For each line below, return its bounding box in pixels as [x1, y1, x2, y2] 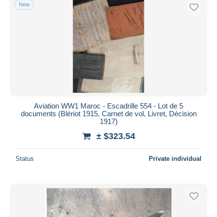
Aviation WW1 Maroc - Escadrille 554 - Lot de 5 [34, 101, 183, 110]
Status [15, 155, 34, 162]
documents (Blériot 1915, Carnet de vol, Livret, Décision [20, 109, 197, 118]
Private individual [149, 155, 201, 162]
